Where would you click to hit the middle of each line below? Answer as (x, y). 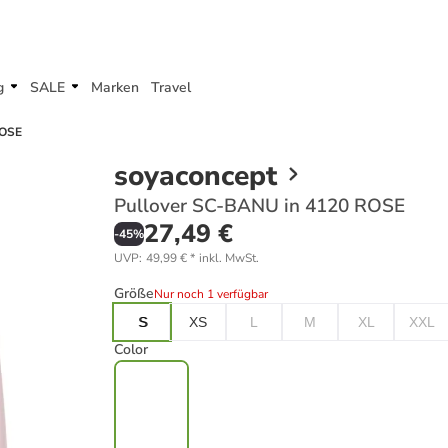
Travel (171, 87)
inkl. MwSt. (229, 258)
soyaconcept (195, 176)
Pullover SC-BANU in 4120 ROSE (259, 206)
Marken (115, 87)
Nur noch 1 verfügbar (211, 294)
